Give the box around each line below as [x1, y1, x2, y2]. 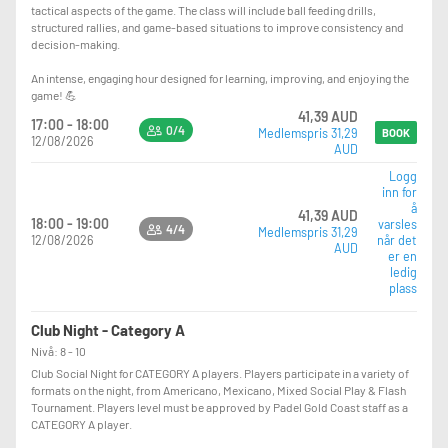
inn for [382, 183, 417, 200]
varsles [378, 215, 417, 232]
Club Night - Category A [31, 320, 185, 339]
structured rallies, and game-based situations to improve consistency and [31, 19, 404, 34]
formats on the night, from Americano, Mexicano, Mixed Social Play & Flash [31, 382, 406, 397]
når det [377, 231, 417, 248]
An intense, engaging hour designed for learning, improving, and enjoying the [31, 70, 409, 85]
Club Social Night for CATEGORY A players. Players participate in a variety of [31, 365, 409, 380]
